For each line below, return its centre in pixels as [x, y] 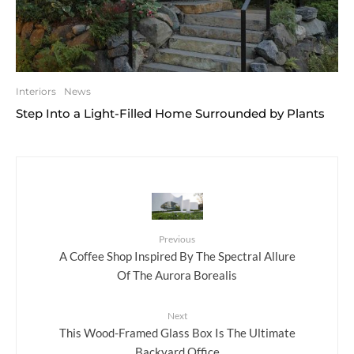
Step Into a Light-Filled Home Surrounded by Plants [170, 113]
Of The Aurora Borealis [177, 275]
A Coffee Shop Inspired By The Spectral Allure [177, 256]
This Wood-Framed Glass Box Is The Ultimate [177, 332]
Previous [177, 239]
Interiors [36, 91]
